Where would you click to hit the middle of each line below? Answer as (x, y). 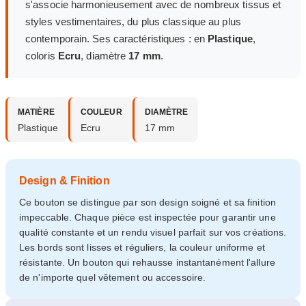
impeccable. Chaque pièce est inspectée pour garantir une (148, 218)
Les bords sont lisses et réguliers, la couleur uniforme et (142, 248)
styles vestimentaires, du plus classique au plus (133, 22)
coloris (42, 56)
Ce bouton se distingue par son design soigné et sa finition (148, 203)
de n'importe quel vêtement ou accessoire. (113, 278)
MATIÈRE (36, 112)
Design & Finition (65, 181)
